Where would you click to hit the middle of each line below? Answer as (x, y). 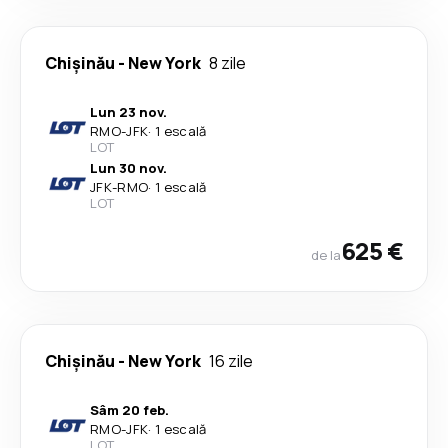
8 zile (227, 63)
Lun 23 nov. (128, 112)
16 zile (231, 361)
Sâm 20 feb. (129, 410)
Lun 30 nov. (128, 168)
